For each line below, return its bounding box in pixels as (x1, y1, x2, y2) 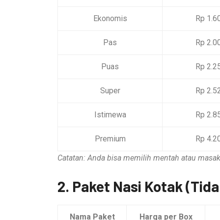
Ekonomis (93, 13, 127, 23)
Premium (94, 134, 126, 143)
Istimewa (94, 110, 126, 119)
